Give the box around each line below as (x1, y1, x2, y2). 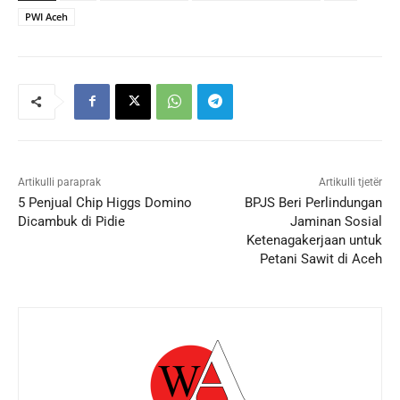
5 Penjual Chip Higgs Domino (18, 194, 192, 211)
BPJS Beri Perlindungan (244, 194, 382, 211)
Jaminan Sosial (289, 212, 382, 229)
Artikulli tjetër (318, 175, 382, 188)
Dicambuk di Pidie (18, 212, 125, 229)
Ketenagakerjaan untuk (246, 231, 382, 248)
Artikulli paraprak (18, 175, 101, 188)
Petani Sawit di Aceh (259, 250, 382, 267)
